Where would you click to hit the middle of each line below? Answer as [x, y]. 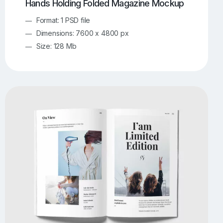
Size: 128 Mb [56, 46]
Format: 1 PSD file [63, 20]
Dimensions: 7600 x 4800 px [82, 33]
